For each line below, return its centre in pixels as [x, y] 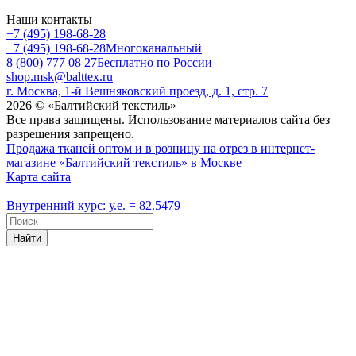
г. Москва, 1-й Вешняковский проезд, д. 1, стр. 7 [137, 91]
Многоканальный [154, 48]
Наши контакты [49, 20]
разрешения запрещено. [70, 134]
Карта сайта [39, 177]
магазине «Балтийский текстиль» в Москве [124, 163]
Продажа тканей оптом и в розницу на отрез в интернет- [161, 149]
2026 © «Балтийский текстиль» [91, 106]
